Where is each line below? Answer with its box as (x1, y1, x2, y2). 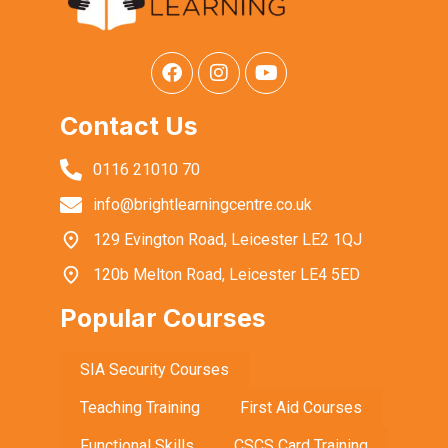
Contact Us (60, 111, 198, 142)
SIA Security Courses (80, 360, 229, 380)
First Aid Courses (240, 398, 362, 418)
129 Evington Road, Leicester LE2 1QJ (92, 230, 362, 250)
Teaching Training (80, 398, 200, 418)
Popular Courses (60, 303, 266, 334)
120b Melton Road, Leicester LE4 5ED (92, 265, 360, 285)
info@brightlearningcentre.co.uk (92, 195, 312, 215)
